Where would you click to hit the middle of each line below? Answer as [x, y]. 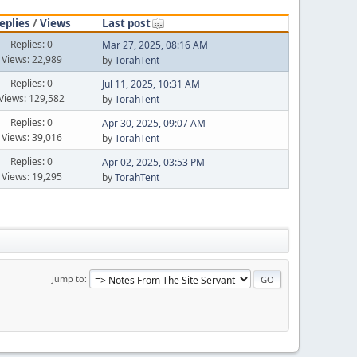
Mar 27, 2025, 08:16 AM [155, 45]
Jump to [68, 278]
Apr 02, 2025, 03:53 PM [153, 162]
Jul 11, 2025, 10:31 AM [151, 84]
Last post [126, 23]
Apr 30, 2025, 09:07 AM [153, 123]
